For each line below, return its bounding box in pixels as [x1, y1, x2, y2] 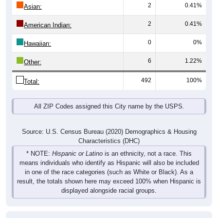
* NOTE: [26, 150, 52, 158]
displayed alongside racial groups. [61, 187, 157, 195]
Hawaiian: [24, 40, 51, 48]
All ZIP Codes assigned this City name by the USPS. [34, 103, 184, 110]
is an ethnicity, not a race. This [103, 150, 192, 158]
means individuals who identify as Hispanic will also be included [19, 159, 199, 167]
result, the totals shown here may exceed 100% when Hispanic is [17, 178, 201, 185]
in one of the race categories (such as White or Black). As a [25, 168, 193, 176]
